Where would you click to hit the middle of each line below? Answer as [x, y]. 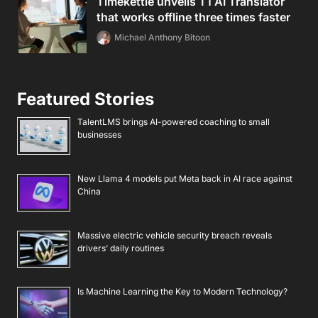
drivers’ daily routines [121, 248]
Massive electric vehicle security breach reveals [175, 235]
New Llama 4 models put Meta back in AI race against [185, 179]
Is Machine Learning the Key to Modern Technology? [182, 292]
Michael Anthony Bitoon [162, 38]
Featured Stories [86, 99]
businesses [99, 135]
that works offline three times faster [193, 17]
